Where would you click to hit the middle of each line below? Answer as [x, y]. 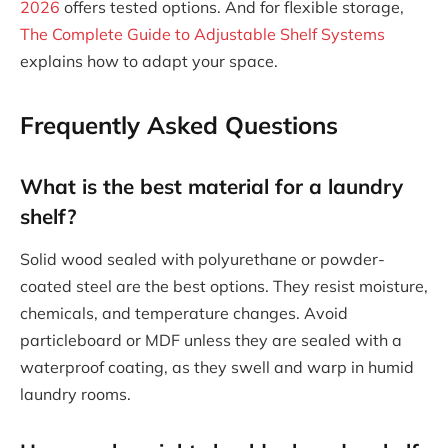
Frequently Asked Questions [179, 125]
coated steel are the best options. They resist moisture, [224, 286]
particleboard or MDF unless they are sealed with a [211, 340]
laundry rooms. [75, 394]
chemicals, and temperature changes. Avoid [184, 313]
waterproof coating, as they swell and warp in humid [217, 367]
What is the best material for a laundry [211, 185]
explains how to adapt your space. [149, 60]
